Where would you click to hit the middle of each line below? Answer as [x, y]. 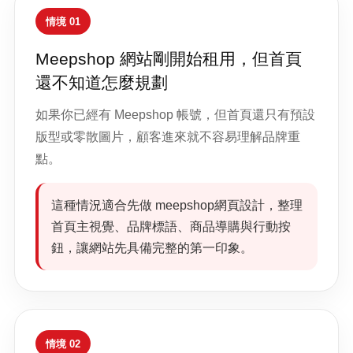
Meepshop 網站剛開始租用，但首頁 [169, 59]
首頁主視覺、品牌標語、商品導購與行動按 [171, 227]
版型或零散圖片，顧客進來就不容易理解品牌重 [168, 137]
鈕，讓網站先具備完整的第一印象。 [152, 248]
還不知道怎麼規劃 [102, 82]
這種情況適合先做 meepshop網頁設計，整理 [177, 205]
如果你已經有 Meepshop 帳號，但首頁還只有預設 [175, 115]
